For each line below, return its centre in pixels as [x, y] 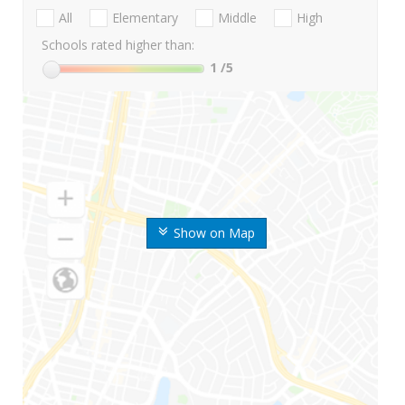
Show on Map [214, 232]
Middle [237, 18]
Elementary [145, 18]
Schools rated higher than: [118, 45]
